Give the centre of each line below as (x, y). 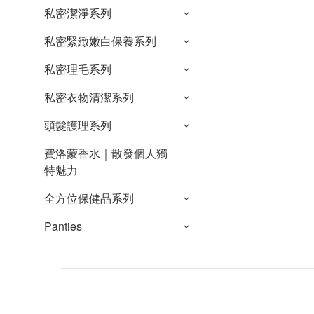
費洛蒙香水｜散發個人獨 (106, 153)
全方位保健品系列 (89, 198)
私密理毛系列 (78, 69)
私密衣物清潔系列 (89, 97)
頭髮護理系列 (78, 125)
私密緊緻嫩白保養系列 (100, 41)
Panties (63, 226)
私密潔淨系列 (78, 13)
